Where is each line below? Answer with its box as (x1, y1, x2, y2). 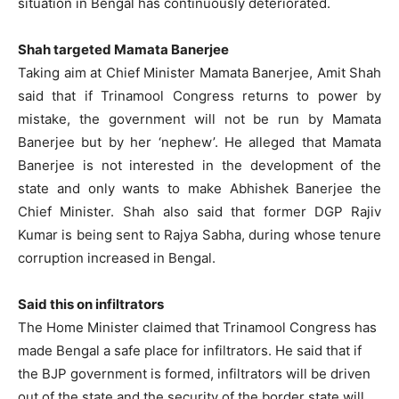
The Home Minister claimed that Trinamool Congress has (18, 319, 377, 337)
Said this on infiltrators (18, 296, 164, 313)
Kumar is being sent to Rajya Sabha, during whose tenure (18, 226, 381, 244)
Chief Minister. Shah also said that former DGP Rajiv (18, 203, 381, 221)
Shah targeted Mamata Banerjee (18, 41, 229, 59)
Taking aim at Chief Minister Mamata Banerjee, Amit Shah (18, 64, 381, 82)
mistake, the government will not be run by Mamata (18, 110, 381, 128)
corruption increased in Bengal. (18, 249, 216, 267)
